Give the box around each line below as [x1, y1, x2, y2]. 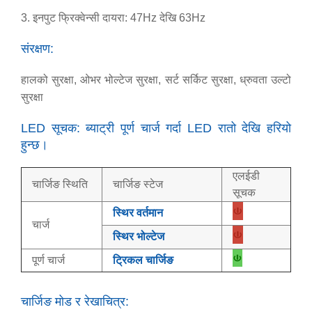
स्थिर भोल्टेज [113, 231, 164, 242]
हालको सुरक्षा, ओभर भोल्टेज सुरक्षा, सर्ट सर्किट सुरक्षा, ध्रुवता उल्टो [21, 74, 291, 86]
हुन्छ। [21, 138, 48, 152]
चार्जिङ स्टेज [113, 178, 163, 190]
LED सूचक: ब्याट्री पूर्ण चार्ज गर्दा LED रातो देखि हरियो [21, 121, 291, 135]
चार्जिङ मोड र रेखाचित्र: [21, 295, 129, 309]
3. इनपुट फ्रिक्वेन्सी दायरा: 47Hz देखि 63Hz [21, 12, 205, 24]
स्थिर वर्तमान [113, 207, 163, 219]
